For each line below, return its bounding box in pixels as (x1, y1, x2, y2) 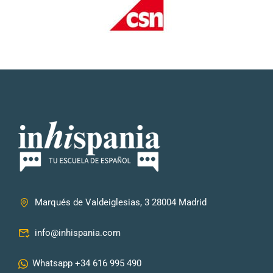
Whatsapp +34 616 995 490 (32, 257, 141, 269)
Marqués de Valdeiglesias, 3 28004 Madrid (35, 196, 207, 208)
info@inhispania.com (35, 227, 121, 238)
